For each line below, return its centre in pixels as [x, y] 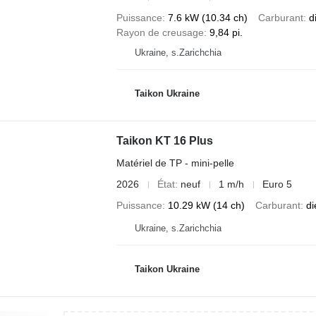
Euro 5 [277, 184]
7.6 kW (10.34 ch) [207, 18]
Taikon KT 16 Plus [164, 141]
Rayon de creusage [160, 32]
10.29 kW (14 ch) [206, 205]
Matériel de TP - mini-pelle [175, 163]
